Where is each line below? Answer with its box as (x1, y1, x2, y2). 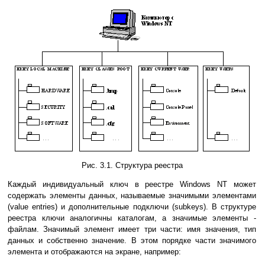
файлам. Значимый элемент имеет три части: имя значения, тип (8, 225, 256, 234)
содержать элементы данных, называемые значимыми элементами (8, 191, 256, 201)
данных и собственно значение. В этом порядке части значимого (8, 236, 256, 245)
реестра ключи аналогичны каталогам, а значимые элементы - (8, 214, 256, 223)
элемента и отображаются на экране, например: (8, 247, 181, 257)
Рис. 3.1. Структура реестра (81, 161, 183, 170)
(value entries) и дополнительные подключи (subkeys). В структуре (8, 202, 256, 212)
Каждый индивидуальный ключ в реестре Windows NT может (8, 180, 256, 189)
